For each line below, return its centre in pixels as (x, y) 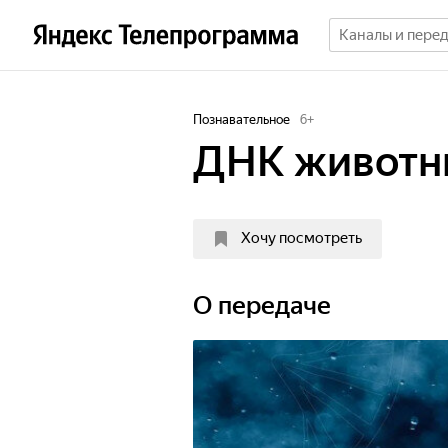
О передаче (262, 305)
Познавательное (241, 119)
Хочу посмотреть (301, 238)
